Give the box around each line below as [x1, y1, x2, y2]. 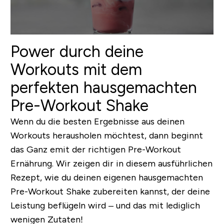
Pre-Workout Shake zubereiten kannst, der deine [10, 186, 210, 196]
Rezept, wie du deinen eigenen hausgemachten [10, 172, 203, 182]
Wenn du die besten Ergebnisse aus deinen [10, 116, 184, 126]
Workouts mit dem [10, 60, 142, 78]
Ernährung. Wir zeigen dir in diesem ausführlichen [10, 158, 212, 168]
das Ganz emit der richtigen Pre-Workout [10, 144, 181, 154]
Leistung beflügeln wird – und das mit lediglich [10, 200, 200, 210]
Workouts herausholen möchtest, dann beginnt [10, 130, 203, 140]
